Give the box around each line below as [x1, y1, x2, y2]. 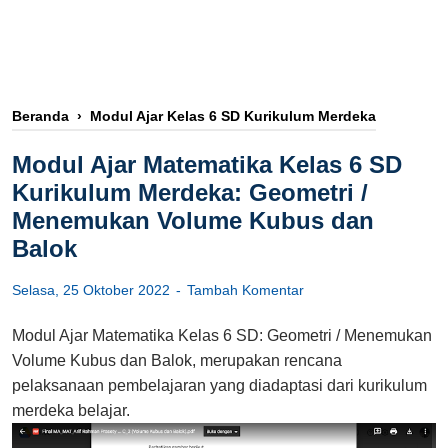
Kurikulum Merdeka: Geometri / [12, 179, 368, 206]
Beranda [12, 109, 69, 124]
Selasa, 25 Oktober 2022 [12, 282, 174, 298]
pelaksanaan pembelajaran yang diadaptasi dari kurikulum [12, 377, 427, 395]
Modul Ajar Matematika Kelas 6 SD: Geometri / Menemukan [12, 327, 432, 345]
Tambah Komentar [187, 282, 304, 298]
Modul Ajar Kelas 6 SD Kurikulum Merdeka [90, 109, 376, 124]
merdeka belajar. [12, 402, 130, 420]
